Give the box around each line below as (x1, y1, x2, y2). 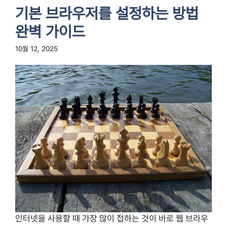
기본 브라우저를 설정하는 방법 (15, 4, 199, 22)
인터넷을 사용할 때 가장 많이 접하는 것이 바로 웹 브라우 (15, 213, 208, 223)
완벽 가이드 (15, 22, 85, 41)
